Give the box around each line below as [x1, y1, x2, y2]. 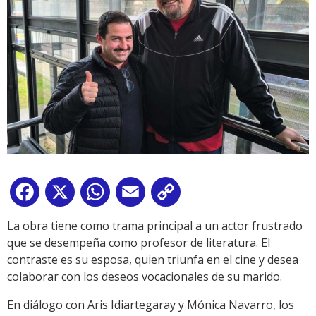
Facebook [42, 187, 93, 203]
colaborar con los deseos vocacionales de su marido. [7, 269, 282, 285]
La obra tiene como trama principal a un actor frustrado [7, 218, 303, 234]
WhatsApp [113, 187, 168, 203]
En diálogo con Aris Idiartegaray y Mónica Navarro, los [7, 297, 294, 313]
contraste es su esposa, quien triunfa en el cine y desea [7, 252, 298, 268]
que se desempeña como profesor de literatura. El [7, 235, 270, 251]
